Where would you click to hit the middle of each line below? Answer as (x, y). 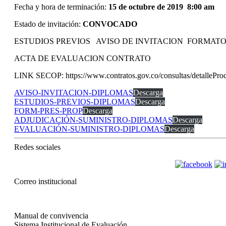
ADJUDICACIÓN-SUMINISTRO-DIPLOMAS (93, 120)
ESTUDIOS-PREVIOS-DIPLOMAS (75, 101)
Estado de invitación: (48, 24)
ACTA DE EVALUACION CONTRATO (82, 58)
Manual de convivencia (51, 215)
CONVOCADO (110, 24)
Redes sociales (37, 147)
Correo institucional (45, 181)
